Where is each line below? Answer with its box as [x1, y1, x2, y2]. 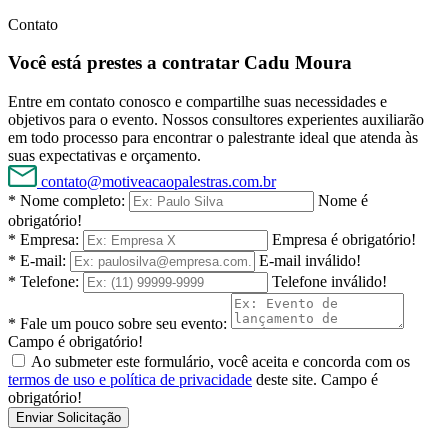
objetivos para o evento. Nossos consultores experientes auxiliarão [8, 111, 424, 129]
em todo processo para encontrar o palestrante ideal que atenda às [8, 129, 418, 147]
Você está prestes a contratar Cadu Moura [8, 52, 352, 74]
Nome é [318, 192, 368, 210]
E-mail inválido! [259, 252, 361, 270]
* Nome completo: [8, 192, 125, 210]
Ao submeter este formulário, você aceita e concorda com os [31, 353, 410, 371]
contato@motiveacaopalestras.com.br [41, 173, 276, 191]
